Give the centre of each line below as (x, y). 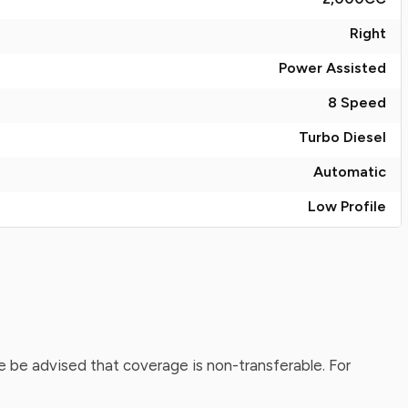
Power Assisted (332, 68)
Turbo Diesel (342, 137)
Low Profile (347, 206)
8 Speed (357, 102)
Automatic (350, 172)
